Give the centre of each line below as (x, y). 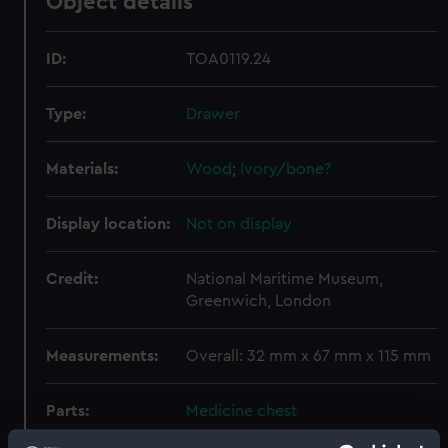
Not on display (239, 224)
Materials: (82, 169)
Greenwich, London (259, 301)
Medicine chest (242, 411)
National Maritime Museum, (285, 279)
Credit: (72, 279)
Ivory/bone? (286, 169)
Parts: (68, 411)
